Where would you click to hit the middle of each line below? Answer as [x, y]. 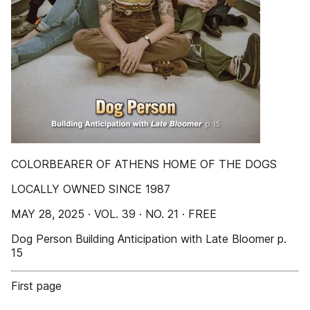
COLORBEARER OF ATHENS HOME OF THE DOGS [144, 164]
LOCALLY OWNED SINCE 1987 [91, 189]
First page [36, 286]
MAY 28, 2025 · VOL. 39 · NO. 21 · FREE [114, 214]
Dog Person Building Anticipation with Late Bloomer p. [149, 239]
